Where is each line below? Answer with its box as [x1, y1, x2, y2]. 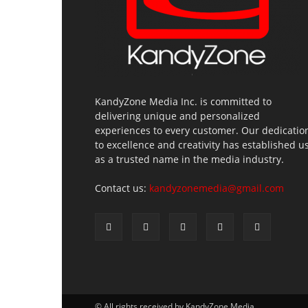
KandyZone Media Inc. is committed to [95, 95, 272, 108]
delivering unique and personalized [95, 109, 260, 122]
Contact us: [95, 181, 149, 195]
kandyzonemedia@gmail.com [149, 181, 284, 195]
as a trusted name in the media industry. [95, 153, 284, 166]
